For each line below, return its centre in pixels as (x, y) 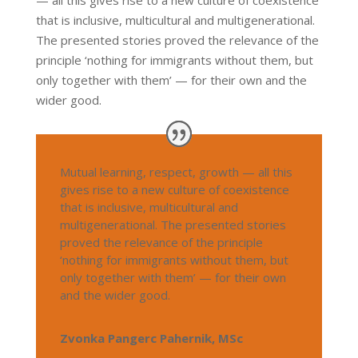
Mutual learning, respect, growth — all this (176, 171)
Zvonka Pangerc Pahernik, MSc (151, 338)
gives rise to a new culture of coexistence (174, 189)
